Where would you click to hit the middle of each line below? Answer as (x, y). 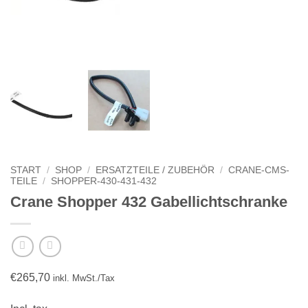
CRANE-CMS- (259, 170)
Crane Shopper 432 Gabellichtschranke (149, 202)
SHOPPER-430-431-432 (104, 181)
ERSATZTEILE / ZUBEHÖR (155, 170)
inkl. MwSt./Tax (84, 278)
